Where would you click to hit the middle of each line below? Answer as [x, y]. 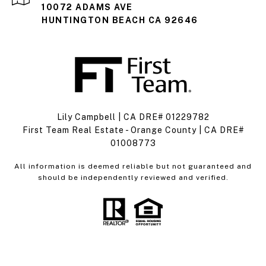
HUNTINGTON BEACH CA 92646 [120, 20]
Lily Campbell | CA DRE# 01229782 [133, 117]
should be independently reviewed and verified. [133, 178]
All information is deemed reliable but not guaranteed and [133, 167]
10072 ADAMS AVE [87, 7]
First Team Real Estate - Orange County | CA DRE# [133, 130]
